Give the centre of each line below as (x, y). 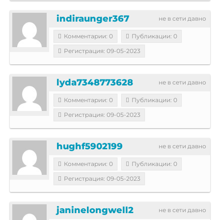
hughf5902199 (90, 146)
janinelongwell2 (95, 210)
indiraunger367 (93, 18)
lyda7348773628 (95, 82)
